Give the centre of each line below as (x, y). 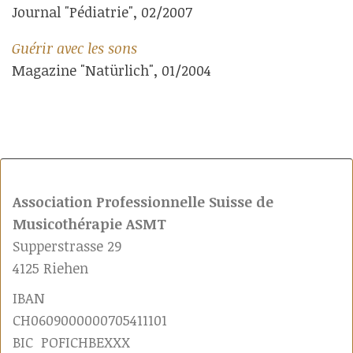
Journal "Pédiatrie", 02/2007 (102, 12)
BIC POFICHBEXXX (71, 342)
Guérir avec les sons (74, 48)
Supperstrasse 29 (67, 246)
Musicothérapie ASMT (89, 224)
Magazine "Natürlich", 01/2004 (111, 70)
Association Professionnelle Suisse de (143, 202)
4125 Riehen (50, 268)
